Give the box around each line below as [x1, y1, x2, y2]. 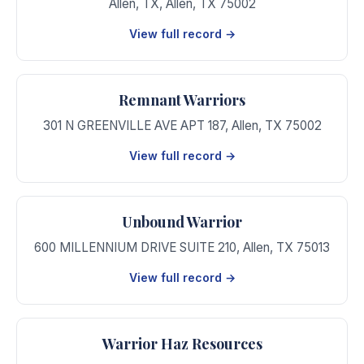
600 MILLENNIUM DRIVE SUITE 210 [34, 240, 236, 255]
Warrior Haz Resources [102, 334, 262, 353]
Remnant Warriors [119, 90, 245, 110]
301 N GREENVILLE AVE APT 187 [42, 118, 225, 133]
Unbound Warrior [122, 212, 242, 232]
